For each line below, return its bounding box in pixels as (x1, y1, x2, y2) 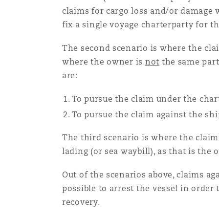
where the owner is (62, 57, 145, 67)
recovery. (62, 197, 100, 208)
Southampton (4, 48, 61, 59)
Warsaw (4, 88, 37, 99)
